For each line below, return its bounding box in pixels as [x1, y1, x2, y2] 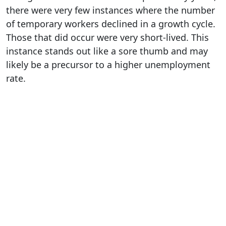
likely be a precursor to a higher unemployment [6, 58, 210, 71]
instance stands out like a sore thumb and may [6, 44, 208, 57]
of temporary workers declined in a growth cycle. [6, 17, 215, 30]
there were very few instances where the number [6, 4, 215, 16]
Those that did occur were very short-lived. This [6, 31, 209, 43]
